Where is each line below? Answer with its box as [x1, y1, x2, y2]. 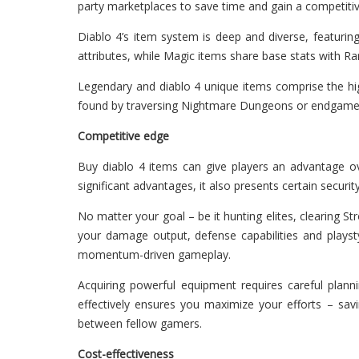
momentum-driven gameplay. [78, 247, 231, 262]
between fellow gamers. [78, 316, 202, 331]
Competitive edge [78, 128, 169, 143]
